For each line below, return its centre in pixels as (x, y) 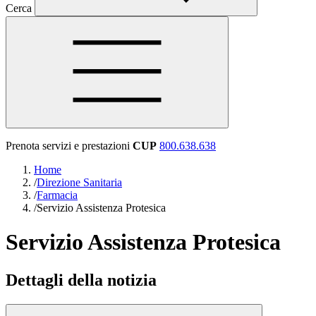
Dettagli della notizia (81, 280)
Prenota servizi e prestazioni (68, 146)
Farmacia (57, 195)
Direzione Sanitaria (79, 182)
